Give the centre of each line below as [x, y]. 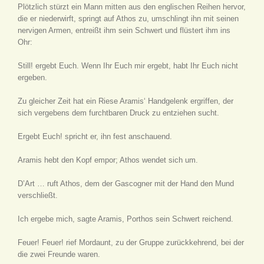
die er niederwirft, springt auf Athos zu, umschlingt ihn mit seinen [128, 19]
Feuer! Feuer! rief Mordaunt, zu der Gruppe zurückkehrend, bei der [131, 242]
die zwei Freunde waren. [59, 254]
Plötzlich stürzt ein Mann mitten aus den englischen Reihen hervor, [132, 7]
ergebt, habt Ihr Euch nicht [192, 66]
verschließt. [38, 195]
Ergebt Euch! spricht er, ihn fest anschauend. [95, 136]
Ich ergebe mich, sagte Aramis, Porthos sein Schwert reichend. [126, 219]
